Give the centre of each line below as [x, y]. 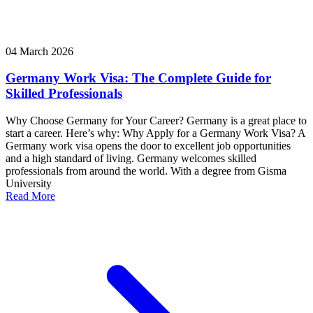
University [29, 184]
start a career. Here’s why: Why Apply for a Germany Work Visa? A [155, 133]
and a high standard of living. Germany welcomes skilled [131, 159]
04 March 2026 [39, 51]
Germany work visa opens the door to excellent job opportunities [148, 146]
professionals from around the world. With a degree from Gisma [146, 171]
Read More [30, 196]
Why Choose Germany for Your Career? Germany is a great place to [156, 121]
